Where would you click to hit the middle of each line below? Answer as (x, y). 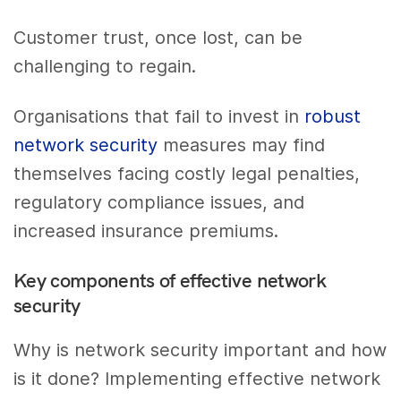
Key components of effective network (170, 281)
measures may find (242, 145)
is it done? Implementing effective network (197, 379)
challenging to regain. (105, 66)
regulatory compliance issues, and (159, 203)
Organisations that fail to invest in (159, 117)
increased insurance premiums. (146, 231)
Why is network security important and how (200, 350)
